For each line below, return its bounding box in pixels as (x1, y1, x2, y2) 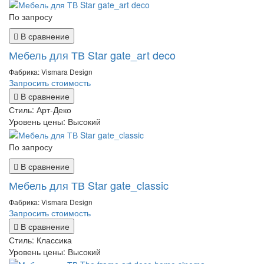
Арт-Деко (37, 104, 71, 116)
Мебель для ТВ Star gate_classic (9, 177, 169, 193)
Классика (37, 233, 72, 246)
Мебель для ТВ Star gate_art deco (9, 47, 176, 63)
